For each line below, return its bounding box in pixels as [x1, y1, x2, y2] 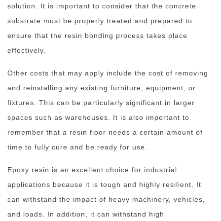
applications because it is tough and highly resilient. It [7, 181, 201, 188]
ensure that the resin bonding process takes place [7, 32, 187, 39]
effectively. [7, 46, 46, 54]
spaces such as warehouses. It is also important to [7, 113, 189, 121]
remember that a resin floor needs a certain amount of [7, 128, 203, 136]
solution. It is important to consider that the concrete [7, 2, 196, 10]
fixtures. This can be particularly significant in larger [7, 99, 195, 107]
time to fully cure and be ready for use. [7, 143, 147, 151]
